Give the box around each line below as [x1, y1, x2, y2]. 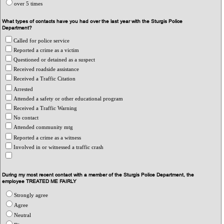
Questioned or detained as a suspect [13, 56, 97, 62]
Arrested [13, 85, 35, 92]
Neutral [14, 211, 33, 218]
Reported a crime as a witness [13, 134, 83, 140]
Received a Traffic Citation [13, 75, 77, 81]
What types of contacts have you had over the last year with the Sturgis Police [2, 17, 183, 24]
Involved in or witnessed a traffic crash [13, 143, 105, 150]
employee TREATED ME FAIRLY [2, 177, 77, 184]
